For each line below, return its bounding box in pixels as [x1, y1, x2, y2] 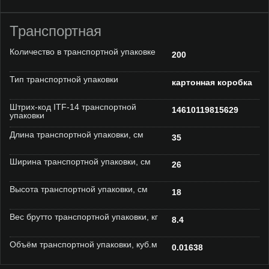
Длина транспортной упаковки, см [10, 129, 144, 139]
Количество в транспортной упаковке [10, 47, 156, 57]
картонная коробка [172, 77, 253, 87]
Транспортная [10, 23, 101, 40]
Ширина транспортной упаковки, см [10, 157, 151, 167]
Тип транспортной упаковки [10, 74, 118, 84]
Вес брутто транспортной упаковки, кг [10, 211, 158, 222]
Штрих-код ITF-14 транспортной [10, 101, 136, 112]
